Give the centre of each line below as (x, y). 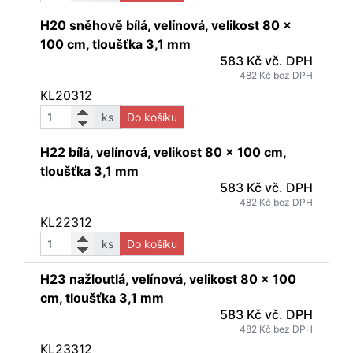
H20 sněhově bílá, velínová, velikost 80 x (166, 25)
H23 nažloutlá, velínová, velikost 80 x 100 (168, 279)
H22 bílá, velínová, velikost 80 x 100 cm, (163, 152)
